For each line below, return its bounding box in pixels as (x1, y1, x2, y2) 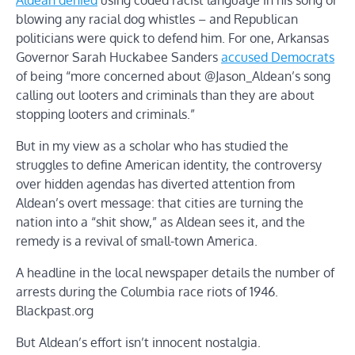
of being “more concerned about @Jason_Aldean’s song (16, 67, 330, 84)
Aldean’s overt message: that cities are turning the (16, 194, 303, 211)
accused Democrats (221, 48, 334, 65)
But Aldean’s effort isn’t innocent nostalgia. (16, 334, 261, 350)
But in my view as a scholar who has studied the (16, 137, 288, 154)
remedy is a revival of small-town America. (16, 232, 258, 249)
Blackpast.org (16, 302, 94, 319)
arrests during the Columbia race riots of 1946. (16, 283, 278, 300)
